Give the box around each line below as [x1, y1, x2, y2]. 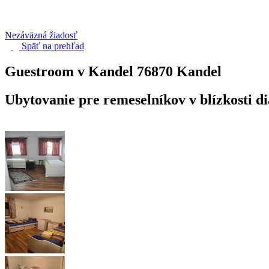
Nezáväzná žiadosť [5, 30, 77, 40]
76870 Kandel [137, 63, 222, 79]
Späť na [22, 41, 54, 51]
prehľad [54, 41, 84, 51]
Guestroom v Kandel [5, 63, 137, 79]
